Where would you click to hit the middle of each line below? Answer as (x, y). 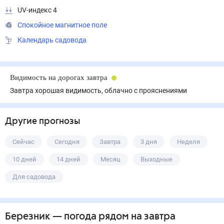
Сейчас (23, 142)
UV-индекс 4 (37, 10)
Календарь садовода (52, 40)
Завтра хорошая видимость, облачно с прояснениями (98, 90)
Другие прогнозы (43, 121)
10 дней (24, 159)
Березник (28, 217)
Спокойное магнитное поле (62, 25)
